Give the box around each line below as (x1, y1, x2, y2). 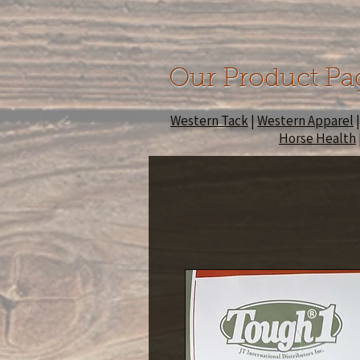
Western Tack (170, 111, 248, 129)
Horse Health (279, 129, 356, 147)
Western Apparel (257, 111, 354, 129)
